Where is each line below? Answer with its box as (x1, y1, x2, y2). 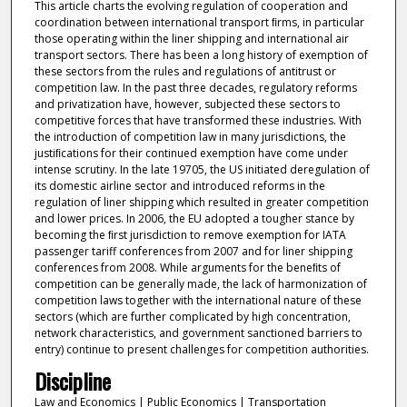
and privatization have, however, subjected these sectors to (34, 95, 341, 112)
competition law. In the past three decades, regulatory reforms (34, 79, 357, 95)
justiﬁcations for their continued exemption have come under (34, 144, 348, 161)
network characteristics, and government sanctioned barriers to (34, 324, 362, 341)
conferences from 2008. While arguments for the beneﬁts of (34, 259, 341, 275)
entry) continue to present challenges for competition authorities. (34, 341, 369, 357)
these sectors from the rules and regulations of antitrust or (34, 63, 336, 79)
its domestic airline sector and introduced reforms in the (34, 177, 325, 194)
